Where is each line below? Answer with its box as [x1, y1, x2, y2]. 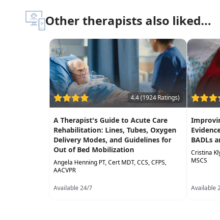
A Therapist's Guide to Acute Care [54, 115, 167, 125]
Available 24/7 [54, 184, 92, 192]
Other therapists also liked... [45, 12, 211, 28]
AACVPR [54, 166, 76, 174]
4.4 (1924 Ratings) [131, 93, 180, 102]
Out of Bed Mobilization [54, 145, 134, 154]
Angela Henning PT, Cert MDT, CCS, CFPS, [54, 158, 166, 166]
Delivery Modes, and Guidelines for [54, 135, 171, 144]
